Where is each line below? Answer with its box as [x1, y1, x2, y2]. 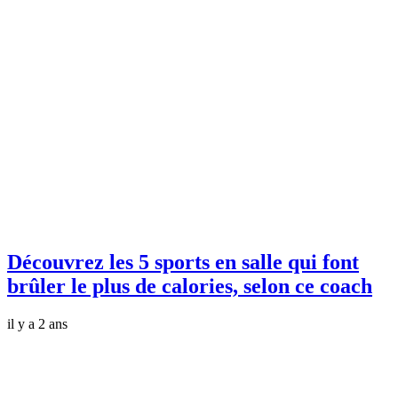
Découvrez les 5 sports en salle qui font [7, 251, 359, 275]
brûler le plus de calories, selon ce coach [7, 275, 372, 298]
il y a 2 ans [7, 315, 68, 331]
